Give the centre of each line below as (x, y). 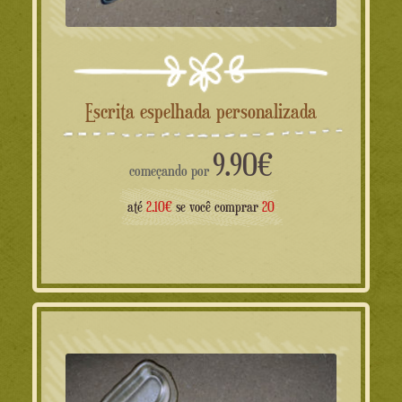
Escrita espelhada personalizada (205, 110)
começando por (171, 170)
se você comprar (217, 206)
